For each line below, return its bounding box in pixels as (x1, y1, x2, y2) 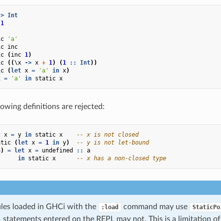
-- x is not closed (76, 131, 139, 138)
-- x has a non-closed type (76, 154, 166, 162)
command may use (121, 202, 189, 211)
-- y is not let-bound (76, 139, 149, 146)
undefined (41, 147, 73, 154)
